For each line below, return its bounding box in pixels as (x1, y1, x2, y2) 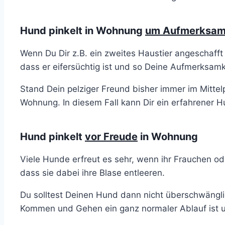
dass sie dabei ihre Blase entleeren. (20, 167, 165, 178)
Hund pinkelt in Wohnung (20, 24, 145, 37)
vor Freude (85, 130, 138, 143)
